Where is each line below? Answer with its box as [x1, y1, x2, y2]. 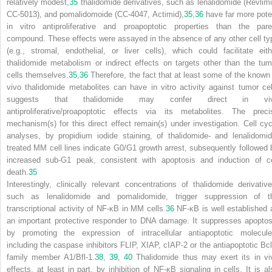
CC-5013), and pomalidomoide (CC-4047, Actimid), [7, 9, 184, 19]
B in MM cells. [113, 203, 166, 213]
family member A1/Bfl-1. [7, 252, 95, 262]
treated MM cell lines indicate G [7, 143, 120, 152]
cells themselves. [7, 70, 69, 80]
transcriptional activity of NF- [7, 203, 109, 213]
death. [7, 167, 29, 177]
